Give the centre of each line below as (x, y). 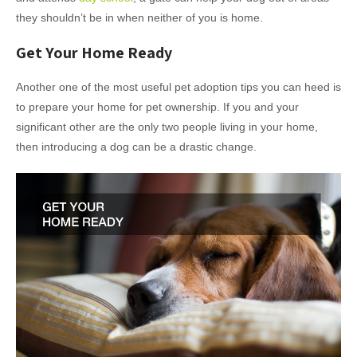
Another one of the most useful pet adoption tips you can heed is (178, 87)
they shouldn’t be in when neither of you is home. (139, 18)
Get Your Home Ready (94, 53)
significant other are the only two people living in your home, (167, 127)
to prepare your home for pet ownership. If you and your (157, 107)
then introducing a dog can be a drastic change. (136, 147)
